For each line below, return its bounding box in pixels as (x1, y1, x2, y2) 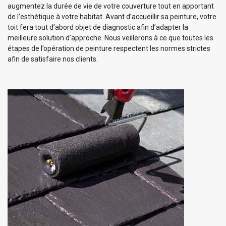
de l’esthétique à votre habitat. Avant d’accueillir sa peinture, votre (8, 13, 216, 21)
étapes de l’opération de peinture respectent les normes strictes (8, 44, 210, 53)
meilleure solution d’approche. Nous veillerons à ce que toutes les (8, 34, 213, 42)
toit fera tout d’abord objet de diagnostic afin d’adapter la (8, 23, 188, 32)
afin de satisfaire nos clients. (8, 55, 98, 64)
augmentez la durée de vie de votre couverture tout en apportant (8, 2, 214, 11)
